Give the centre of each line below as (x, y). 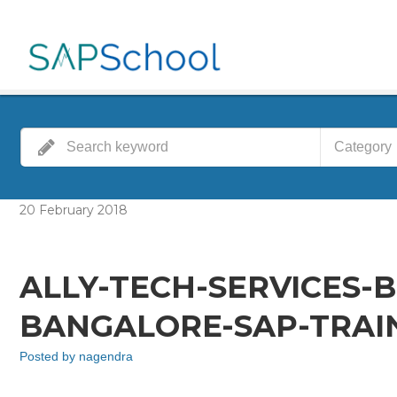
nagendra (106, 356)
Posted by (49, 356)
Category (362, 147)
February (68, 210)
